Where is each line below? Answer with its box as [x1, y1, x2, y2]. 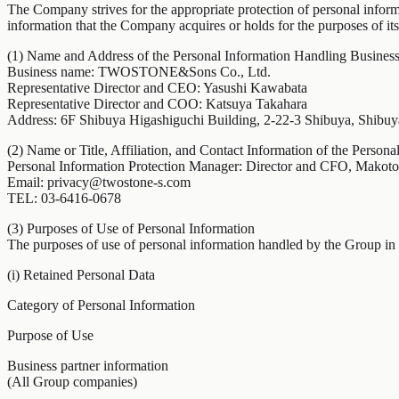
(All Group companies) [7, 374, 137, 389]
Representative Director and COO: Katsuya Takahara [7, 96, 307, 111]
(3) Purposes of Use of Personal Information [7, 221, 255, 236]
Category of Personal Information [7, 297, 195, 313]
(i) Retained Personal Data [7, 267, 155, 282]
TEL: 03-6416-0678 [7, 191, 121, 206]
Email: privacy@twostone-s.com [7, 175, 191, 190]
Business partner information [7, 358, 168, 373]
